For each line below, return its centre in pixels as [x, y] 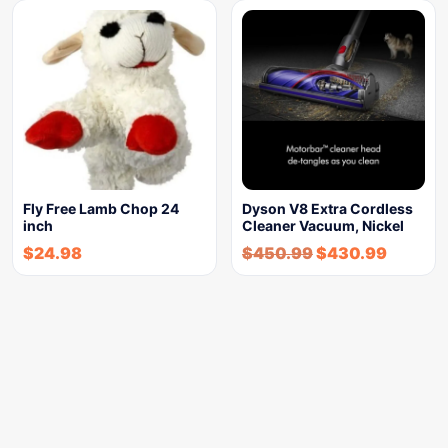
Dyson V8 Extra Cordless [327, 208]
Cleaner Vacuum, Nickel [323, 225]
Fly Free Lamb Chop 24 [101, 208]
